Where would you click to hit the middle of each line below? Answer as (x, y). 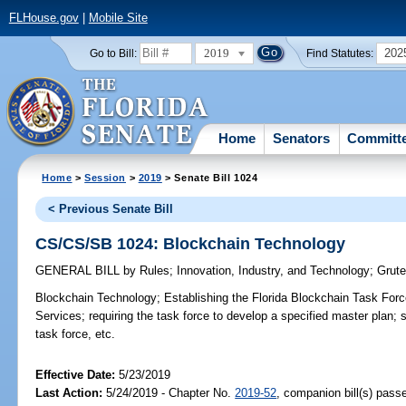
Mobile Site (118, 18)
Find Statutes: (340, 53)
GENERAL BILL (80, 271)
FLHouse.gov (43, 18)
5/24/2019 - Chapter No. (169, 392)
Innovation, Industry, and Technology (274, 271)
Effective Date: (77, 374)
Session (106, 177)
